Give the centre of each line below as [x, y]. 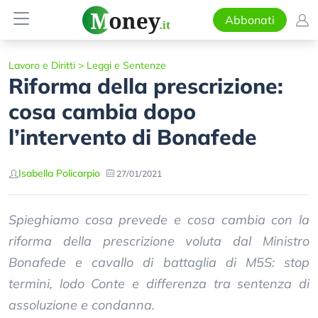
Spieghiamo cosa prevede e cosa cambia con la [159, 220]
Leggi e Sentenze [126, 65]
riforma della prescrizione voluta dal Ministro [159, 241]
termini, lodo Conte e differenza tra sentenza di [159, 284]
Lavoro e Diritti [42, 65]
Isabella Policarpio [59, 173]
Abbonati [250, 20]
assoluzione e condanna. [82, 305]
